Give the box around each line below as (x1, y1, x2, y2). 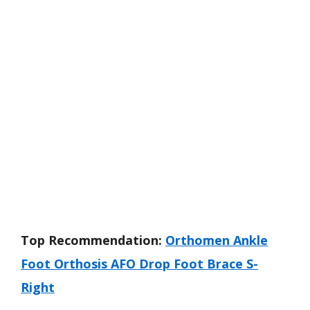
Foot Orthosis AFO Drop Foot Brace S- (21, 255, 258, 272)
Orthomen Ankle (165, 232, 268, 248)
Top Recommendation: (21, 232, 162, 248)
